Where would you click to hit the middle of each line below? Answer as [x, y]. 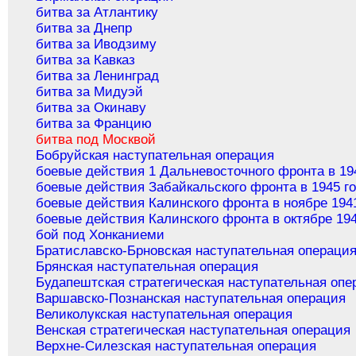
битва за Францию [94, 124]
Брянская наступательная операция [147, 267]
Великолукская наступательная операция [164, 315]
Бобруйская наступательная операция [155, 156]
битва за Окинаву [91, 108]
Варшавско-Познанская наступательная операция [191, 299]
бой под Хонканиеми [101, 235]
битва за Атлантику [97, 13]
